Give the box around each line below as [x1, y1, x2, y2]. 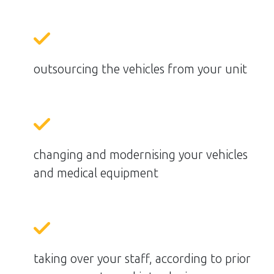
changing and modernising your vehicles [34, 147, 248, 163]
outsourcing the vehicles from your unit [34, 62, 247, 77]
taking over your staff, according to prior [34, 251, 251, 267]
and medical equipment [34, 166, 158, 181]
